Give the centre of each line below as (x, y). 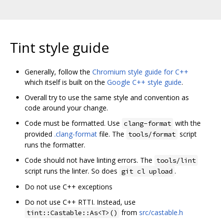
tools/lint (176, 160)
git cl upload (147, 171)
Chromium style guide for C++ (140, 72)
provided (39, 134)
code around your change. (66, 108)
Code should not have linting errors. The (90, 160)
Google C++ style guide (144, 82)
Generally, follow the (58, 72)
